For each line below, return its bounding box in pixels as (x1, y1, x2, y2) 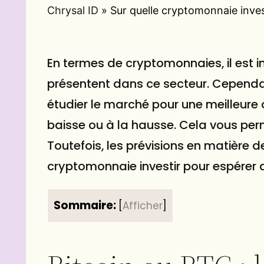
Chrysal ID (47, 4, 98, 16)
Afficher (123, 198, 163, 213)
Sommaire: (54, 197, 116, 213)
